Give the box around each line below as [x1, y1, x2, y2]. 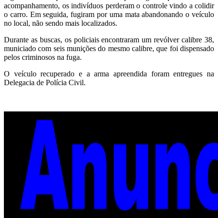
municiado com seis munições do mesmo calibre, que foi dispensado [4, 44, 214, 53]
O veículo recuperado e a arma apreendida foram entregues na [4, 69, 214, 78]
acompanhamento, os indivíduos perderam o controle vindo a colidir [4, 1, 214, 10]
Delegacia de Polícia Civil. [4, 78, 86, 87]
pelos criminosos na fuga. [4, 53, 82, 61]
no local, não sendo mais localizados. [4, 18, 117, 27]
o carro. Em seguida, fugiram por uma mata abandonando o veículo [4, 10, 214, 18]
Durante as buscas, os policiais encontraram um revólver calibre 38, [4, 35, 214, 44]
